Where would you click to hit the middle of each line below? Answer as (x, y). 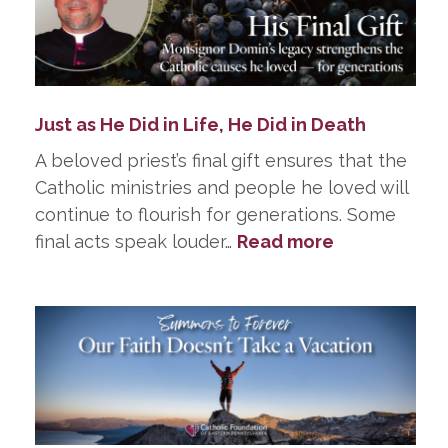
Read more (285, 242)
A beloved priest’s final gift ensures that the (221, 161)
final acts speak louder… (136, 242)
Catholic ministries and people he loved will (221, 188)
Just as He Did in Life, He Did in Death (200, 125)
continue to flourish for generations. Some (215, 215)
